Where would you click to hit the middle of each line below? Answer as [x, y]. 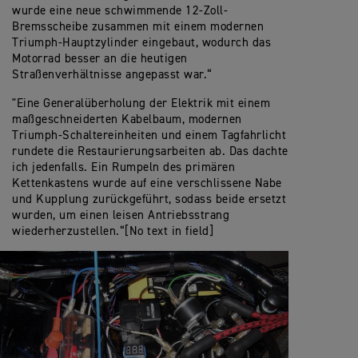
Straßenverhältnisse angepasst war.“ [112, 75]
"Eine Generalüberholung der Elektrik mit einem [141, 104]
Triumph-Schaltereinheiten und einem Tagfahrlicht [149, 136]
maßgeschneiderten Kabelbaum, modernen [127, 120]
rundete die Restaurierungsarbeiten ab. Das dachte [150, 152]
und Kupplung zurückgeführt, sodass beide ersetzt [149, 200]
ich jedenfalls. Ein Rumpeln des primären [123, 168]
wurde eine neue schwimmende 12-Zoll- [120, 11]
